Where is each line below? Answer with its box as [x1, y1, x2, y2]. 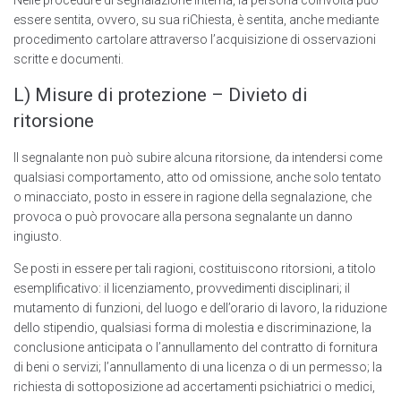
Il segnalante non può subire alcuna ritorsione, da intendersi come [13, 150, 382, 166]
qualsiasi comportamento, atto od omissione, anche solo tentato [13, 170, 381, 185]
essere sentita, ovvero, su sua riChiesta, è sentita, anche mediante [13, 13, 379, 28]
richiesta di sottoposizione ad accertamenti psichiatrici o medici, [13, 380, 375, 395]
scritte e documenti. [13, 52, 124, 67]
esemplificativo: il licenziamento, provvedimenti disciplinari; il [13, 281, 350, 296]
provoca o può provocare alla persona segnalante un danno [13, 209, 353, 225]
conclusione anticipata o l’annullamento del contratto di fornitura [13, 340, 378, 355]
